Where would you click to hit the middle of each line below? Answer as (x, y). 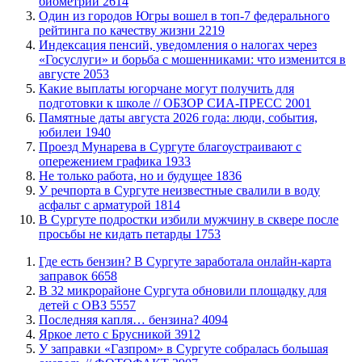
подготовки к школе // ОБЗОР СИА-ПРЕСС (162, 103)
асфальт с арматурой (97, 204)
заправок (65, 276)
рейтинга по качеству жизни (119, 30)
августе (61, 74)
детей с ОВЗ (74, 305)
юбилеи (62, 132)
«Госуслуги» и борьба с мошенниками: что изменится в (192, 59)
